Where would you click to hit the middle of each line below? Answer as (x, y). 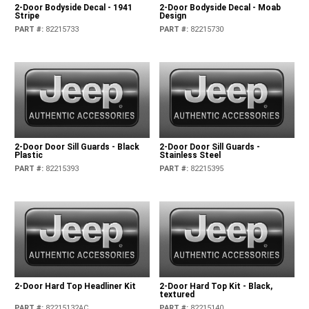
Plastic (29, 156)
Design (172, 16)
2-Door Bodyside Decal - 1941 (74, 7)
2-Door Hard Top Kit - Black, (216, 287)
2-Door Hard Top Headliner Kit (76, 287)
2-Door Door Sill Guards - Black (77, 147)
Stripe (27, 16)
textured (177, 295)
